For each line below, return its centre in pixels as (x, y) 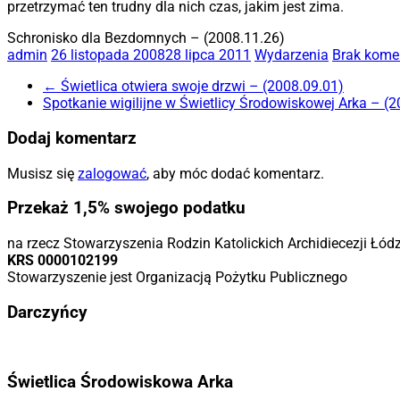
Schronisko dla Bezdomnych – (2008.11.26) (146, 38)
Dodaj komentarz (72, 139)
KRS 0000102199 (62, 261)
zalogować (112, 173)
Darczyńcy (47, 312)
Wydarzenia (292, 55)
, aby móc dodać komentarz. (235, 173)
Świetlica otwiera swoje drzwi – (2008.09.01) (200, 87)
